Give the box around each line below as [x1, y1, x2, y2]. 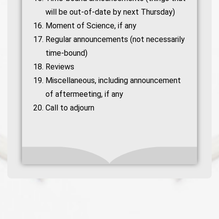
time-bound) [45, 48, 88, 58]
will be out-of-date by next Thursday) [45, 7, 175, 17]
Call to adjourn [45, 103, 94, 112]
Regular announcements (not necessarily [45, 35, 185, 44]
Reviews [45, 62, 74, 71]
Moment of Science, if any [45, 21, 136, 30]
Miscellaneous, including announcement [45, 76, 181, 85]
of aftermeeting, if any [45, 89, 123, 99]
